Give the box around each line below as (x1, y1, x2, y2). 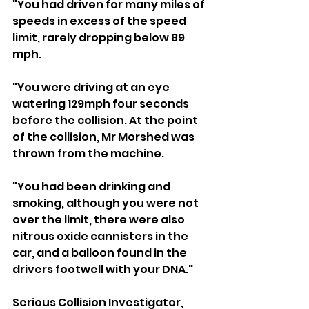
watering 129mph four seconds (12, 95, 191, 112)
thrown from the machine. (12, 145, 164, 161)
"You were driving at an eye (12, 79, 172, 95)
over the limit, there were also (12, 211, 187, 228)
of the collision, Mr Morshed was (12, 128, 197, 145)
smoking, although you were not (12, 195, 201, 211)
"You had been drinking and (12, 178, 172, 195)
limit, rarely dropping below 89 (12, 29, 187, 46)
